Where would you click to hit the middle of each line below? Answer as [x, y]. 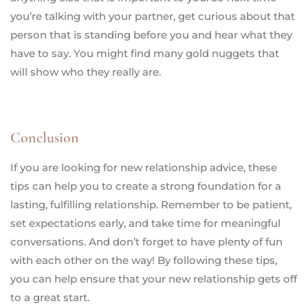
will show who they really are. [86, 71]
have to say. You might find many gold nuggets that [145, 53]
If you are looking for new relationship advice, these [144, 167]
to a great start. [50, 297]
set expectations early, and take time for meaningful [145, 223]
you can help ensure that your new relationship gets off [154, 278]
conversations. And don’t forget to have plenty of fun [146, 241]
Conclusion [45, 137]
